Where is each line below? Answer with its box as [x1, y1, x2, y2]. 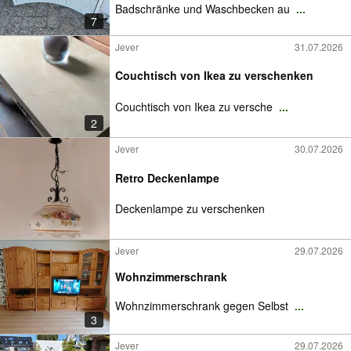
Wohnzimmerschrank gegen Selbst [115, 297, 291, 313]
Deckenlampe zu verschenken [115, 201, 265, 217]
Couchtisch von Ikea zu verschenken [115, 67, 313, 83]
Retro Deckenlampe [115, 169, 219, 186]
